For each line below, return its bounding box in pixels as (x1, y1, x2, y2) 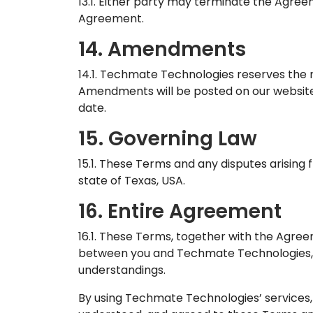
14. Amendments (78, 36, 246, 63)
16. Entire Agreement (78, 198, 282, 225)
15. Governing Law (78, 125, 257, 152)
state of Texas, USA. (78, 173, 185, 189)
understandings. (78, 262, 166, 278)
